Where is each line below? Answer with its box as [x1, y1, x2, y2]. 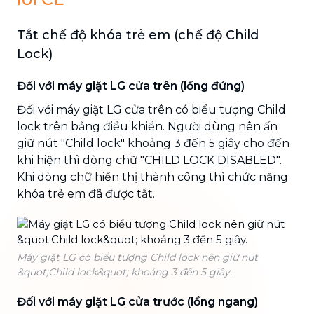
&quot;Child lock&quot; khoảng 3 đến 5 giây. [17, 265, 232, 278]
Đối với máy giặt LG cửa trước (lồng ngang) [17, 294, 258, 308]
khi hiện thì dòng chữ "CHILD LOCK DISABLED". [17, 153, 282, 167]
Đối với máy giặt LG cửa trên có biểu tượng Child [17, 102, 286, 116]
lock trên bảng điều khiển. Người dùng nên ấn [17, 119, 278, 133]
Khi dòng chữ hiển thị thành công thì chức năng [17, 170, 288, 184]
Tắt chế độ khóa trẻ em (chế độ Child [17, 27, 259, 43]
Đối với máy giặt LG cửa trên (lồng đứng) [17, 78, 245, 93]
